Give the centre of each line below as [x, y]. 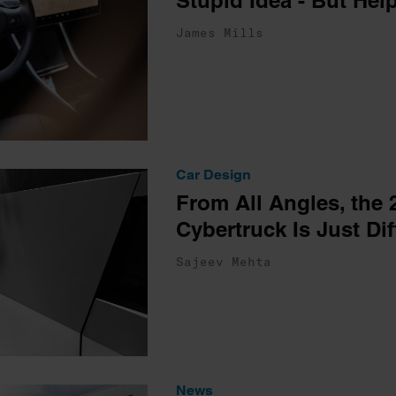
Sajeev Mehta [223, 261]
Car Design [213, 174]
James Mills [219, 33]
